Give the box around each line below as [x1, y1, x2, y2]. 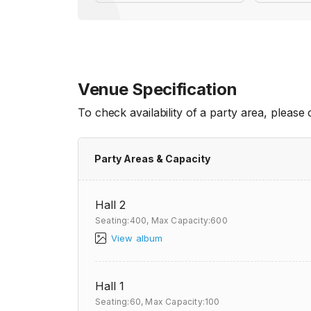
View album [110, 233, 163, 244]
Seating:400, [95, 215, 149, 226]
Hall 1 [95, 279, 124, 293]
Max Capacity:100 [145, 296, 220, 307]
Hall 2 [95, 198, 126, 212]
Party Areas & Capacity [94, 153, 210, 165]
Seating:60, [95, 296, 144, 307]
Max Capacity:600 [151, 215, 228, 226]
